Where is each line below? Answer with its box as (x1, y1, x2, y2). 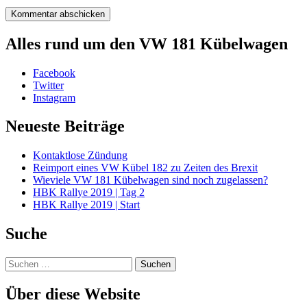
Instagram (33, 91, 75, 103)
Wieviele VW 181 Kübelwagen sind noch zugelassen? (33, 174, 268, 186)
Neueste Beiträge (5, 117, 125, 136)
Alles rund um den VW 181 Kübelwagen (5, 34, 288, 53)
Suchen (5, 256, 37, 269)
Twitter (33, 79, 64, 91)
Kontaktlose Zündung (33, 149, 127, 162)
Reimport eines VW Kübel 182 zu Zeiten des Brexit (33, 162, 258, 174)
